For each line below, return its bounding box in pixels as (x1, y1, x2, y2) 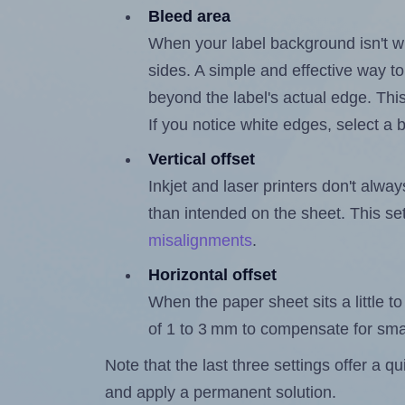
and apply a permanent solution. (105, 383, 337, 402)
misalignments (148, 231, 253, 250)
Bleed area (148, 7, 231, 26)
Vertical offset (148, 150, 256, 169)
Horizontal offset (148, 266, 278, 285)
